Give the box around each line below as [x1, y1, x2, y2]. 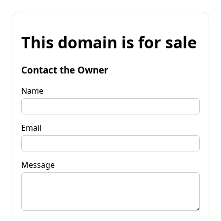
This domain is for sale [21, 32, 197, 53]
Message [21, 159, 55, 170]
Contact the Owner [21, 63, 108, 76]
